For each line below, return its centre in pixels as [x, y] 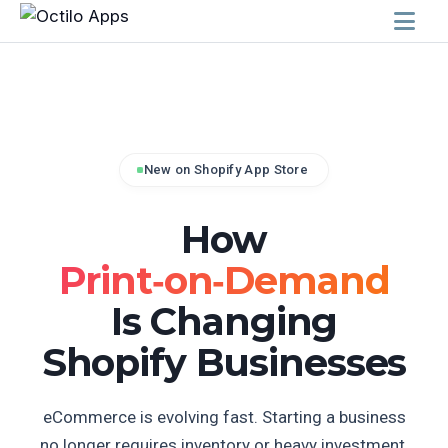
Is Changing [224, 321]
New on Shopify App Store [226, 169]
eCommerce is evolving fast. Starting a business [224, 417]
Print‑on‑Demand [224, 280]
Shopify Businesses [224, 362]
